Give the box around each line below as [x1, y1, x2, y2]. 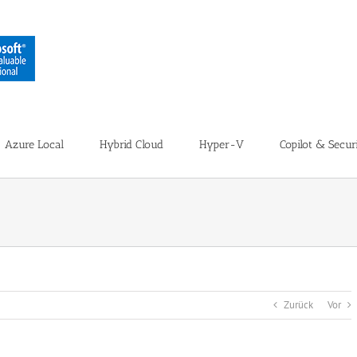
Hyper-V [199, 137, 244, 151]
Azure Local [5, 137, 64, 151]
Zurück [284, 298, 313, 312]
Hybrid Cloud [100, 137, 163, 151]
